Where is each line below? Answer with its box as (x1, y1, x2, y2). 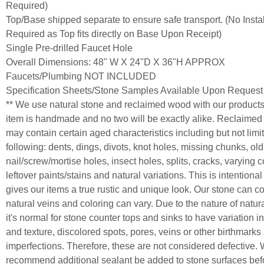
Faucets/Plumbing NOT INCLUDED (6, 71, 156, 81)
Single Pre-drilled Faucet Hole (6, 42, 133, 53)
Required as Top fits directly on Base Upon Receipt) (6, 28, 222, 39)
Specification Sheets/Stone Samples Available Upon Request (6, 85, 263, 95)
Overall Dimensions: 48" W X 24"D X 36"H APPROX (6, 57, 225, 67)
